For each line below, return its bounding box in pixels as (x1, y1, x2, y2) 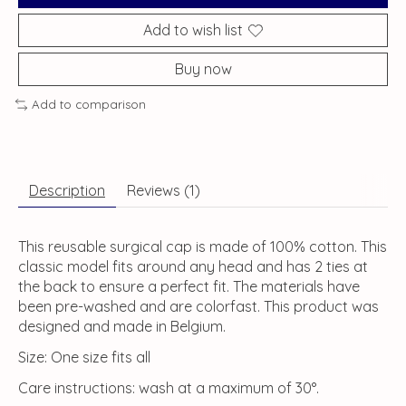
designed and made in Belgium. (18, 317, 226, 336)
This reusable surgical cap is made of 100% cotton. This (18, 237, 387, 256)
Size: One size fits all (18, 348, 150, 367)
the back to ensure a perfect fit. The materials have (18, 277, 360, 296)
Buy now (174, 60, 232, 79)
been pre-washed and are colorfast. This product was (18, 297, 379, 316)
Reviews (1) (127, 181, 200, 200)
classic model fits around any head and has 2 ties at (18, 257, 368, 276)
